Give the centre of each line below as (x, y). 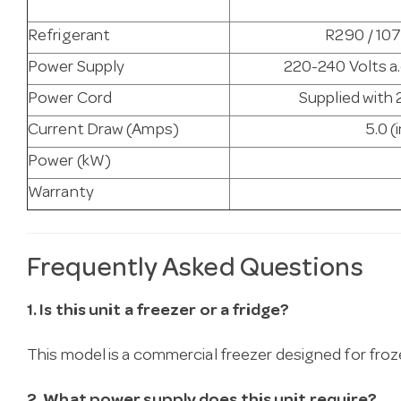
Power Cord (70, 100)
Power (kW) (69, 163)
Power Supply (77, 69)
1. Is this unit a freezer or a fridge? (158, 311)
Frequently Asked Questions (195, 271)
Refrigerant (69, 38)
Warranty (61, 194)
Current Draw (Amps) (103, 132)
